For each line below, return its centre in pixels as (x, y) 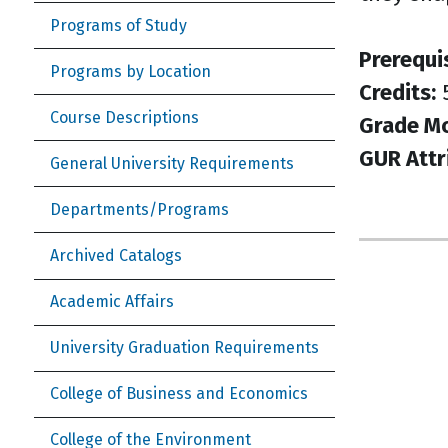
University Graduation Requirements (184, 348)
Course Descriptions (124, 117)
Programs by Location (130, 71)
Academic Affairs (112, 302)
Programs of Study (118, 25)
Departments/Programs (139, 209)
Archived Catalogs (116, 255)
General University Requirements (172, 163)
